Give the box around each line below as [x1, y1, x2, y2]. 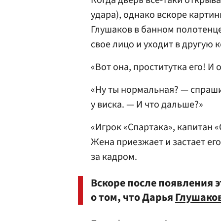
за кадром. [91, 150, 137, 164]
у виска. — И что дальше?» [91, 98, 203, 111]
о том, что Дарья [91, 189, 175, 205]
